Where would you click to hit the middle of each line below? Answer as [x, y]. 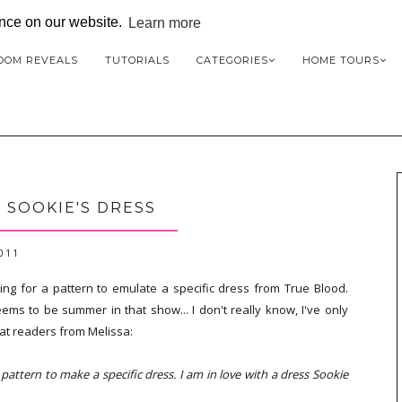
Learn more [165, 22]
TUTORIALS [137, 60]
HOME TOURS [341, 60]
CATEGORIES [232, 60]
